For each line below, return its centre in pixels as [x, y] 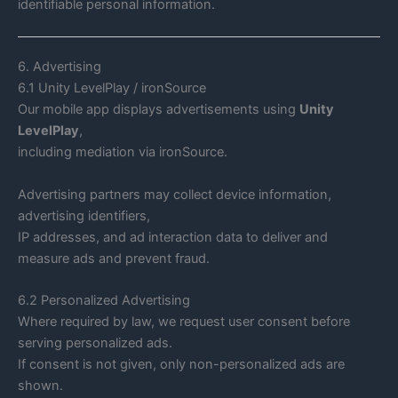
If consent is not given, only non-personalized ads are [181, 365]
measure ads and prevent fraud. [114, 258]
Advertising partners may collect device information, [175, 194]
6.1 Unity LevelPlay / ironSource [112, 88]
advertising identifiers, [84, 215]
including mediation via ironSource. [123, 152]
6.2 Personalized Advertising [104, 301]
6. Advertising [60, 67]
